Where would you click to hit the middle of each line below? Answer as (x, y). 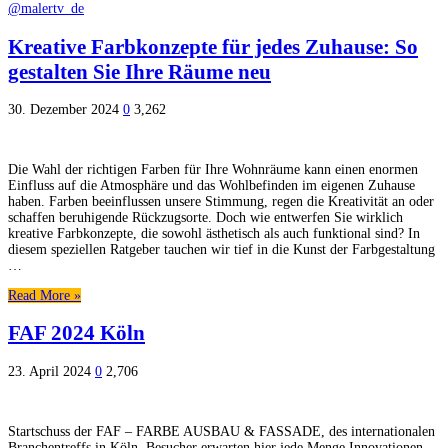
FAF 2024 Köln (76, 333)
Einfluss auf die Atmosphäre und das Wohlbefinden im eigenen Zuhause (211, 186)
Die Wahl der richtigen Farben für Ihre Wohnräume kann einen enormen (213, 170)
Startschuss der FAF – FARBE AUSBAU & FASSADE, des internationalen (221, 431)
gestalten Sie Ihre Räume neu (139, 71)
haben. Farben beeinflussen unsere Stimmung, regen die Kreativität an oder (221, 202)
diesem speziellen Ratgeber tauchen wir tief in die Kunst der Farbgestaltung (221, 250)
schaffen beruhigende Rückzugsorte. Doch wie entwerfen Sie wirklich (205, 218)
